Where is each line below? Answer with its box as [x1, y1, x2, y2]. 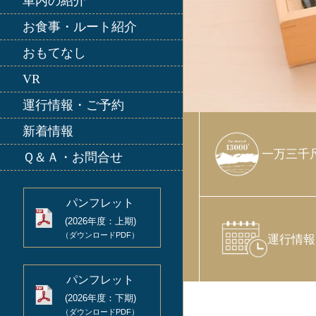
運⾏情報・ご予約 [23, 98, 124, 113]
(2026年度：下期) [64, 293, 136, 304]
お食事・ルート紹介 [23, 20, 137, 35]
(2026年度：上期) [64, 216, 136, 227]
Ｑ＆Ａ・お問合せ [23, 150, 123, 165]
